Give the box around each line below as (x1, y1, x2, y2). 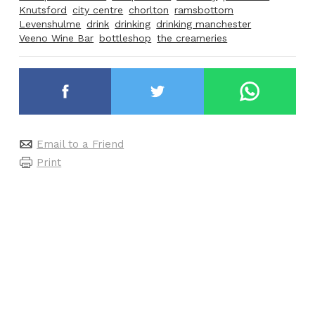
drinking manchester (156, 18, 252, 30)
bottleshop (99, 32, 152, 44)
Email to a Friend (37, 137, 124, 150)
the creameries (157, 32, 228, 44)
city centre (72, 4, 124, 16)
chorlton (129, 4, 169, 16)
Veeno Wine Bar (19, 32, 94, 44)
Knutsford (19, 4, 67, 16)
